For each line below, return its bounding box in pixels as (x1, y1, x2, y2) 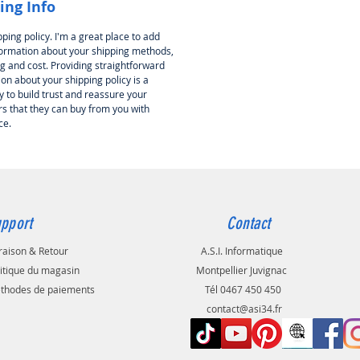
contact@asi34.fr (206, 302, 282, 316)
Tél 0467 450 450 (202, 283, 281, 297)
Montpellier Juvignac (196, 264, 288, 277)
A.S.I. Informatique (200, 244, 283, 258)
